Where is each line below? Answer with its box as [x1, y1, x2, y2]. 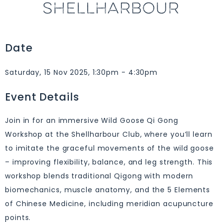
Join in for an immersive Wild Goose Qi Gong [5, 115, 178, 125]
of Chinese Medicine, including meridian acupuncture [5, 199, 214, 209]
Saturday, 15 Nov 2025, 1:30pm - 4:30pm [5, 67, 158, 77]
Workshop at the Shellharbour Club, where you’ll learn [5, 129, 213, 139]
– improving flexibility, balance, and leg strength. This [5, 157, 213, 167]
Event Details [5, 90, 79, 104]
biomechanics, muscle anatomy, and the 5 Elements [5, 185, 211, 195]
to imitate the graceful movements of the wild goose [5, 143, 214, 153]
